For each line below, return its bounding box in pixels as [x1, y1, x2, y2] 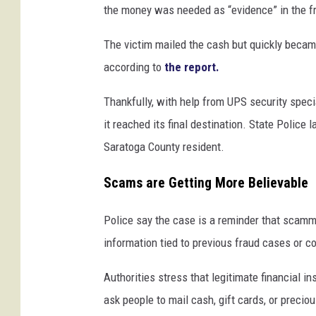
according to [104, 60, 164, 75]
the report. [164, 60, 222, 75]
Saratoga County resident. [104, 140, 224, 154]
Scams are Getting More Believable [104, 175, 308, 191]
